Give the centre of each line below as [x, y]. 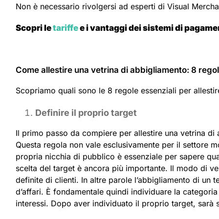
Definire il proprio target [86, 112]
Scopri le [34, 28]
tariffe [66, 28]
